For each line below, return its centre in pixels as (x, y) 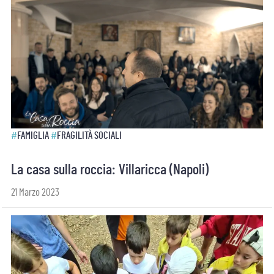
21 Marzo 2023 (35, 192)
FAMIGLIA (33, 135)
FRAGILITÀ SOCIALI (89, 135)
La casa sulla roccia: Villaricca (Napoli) (110, 170)
